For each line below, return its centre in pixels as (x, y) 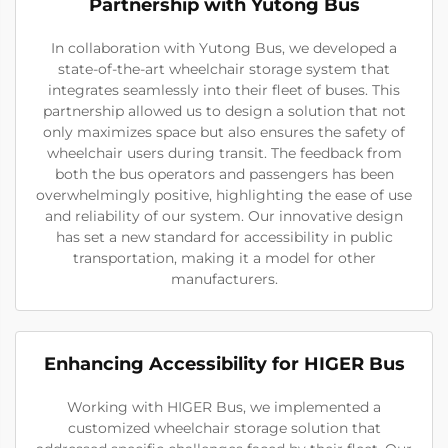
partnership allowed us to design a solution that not (224, 110)
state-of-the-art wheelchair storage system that (224, 68)
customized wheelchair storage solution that (224, 427)
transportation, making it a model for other (224, 257)
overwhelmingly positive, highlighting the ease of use (224, 194)
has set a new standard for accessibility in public (224, 236)
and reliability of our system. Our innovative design (224, 215)
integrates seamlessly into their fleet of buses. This (224, 89)
